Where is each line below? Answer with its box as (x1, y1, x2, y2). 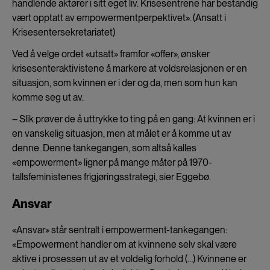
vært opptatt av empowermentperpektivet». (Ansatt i (12, 11, 226, 24)
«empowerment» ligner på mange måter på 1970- (12, 156, 212, 168)
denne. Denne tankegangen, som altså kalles (12, 142, 196, 154)
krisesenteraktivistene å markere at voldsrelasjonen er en (12, 62, 247, 74)
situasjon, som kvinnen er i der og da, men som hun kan (12, 77, 237, 89)
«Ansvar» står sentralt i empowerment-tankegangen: (12, 224, 227, 236)
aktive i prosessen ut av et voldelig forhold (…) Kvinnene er (12, 253, 246, 265)
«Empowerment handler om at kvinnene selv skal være (12, 238, 237, 250)
